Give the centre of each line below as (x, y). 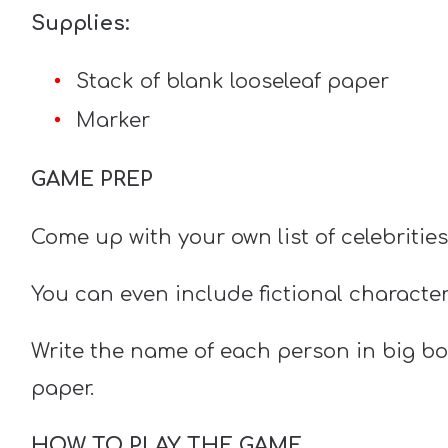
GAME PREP (91, 180)
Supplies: (80, 24)
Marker (112, 121)
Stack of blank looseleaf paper (232, 82)
